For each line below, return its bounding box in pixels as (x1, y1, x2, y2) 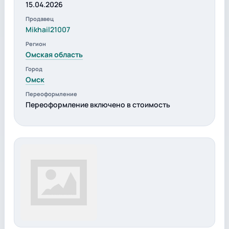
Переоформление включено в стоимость (26, 100, 170, 109)
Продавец (26, 15, 54, 22)
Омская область (26, 50, 83, 59)
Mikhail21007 (26, 25, 70, 34)
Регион (26, 40, 46, 48)
